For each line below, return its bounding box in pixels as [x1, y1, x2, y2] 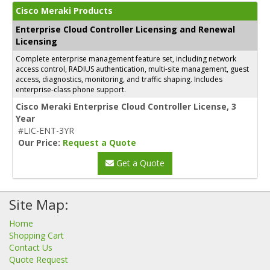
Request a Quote [63, 137, 136, 148]
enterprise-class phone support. [16, 84, 126, 95]
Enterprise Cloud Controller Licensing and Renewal [16, 24, 235, 35]
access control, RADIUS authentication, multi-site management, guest [16, 64, 249, 74]
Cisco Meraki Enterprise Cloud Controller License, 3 [16, 101, 236, 112]
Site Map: [9, 195, 68, 214]
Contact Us [9, 242, 52, 253]
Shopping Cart [9, 230, 64, 241]
